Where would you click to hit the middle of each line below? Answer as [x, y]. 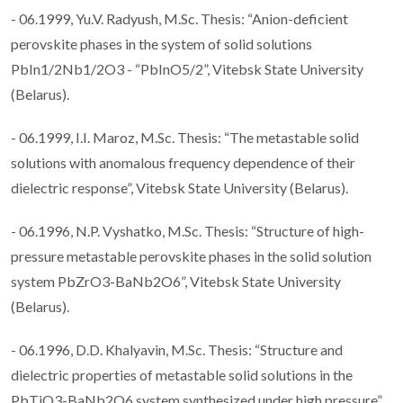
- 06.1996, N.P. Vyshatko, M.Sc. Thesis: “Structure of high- [188, 230]
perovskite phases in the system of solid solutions [161, 43]
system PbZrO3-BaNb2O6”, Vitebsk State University [176, 281]
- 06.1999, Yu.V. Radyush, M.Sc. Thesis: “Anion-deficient [179, 18]
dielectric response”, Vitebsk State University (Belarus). [181, 187]
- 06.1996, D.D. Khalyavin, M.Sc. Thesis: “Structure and [177, 349]
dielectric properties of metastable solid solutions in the [182, 374]
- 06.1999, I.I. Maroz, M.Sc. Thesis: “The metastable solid [185, 137]
